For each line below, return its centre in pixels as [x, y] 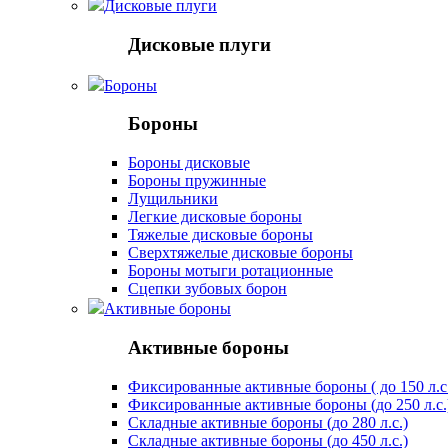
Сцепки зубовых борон [207, 289]
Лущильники [173, 199]
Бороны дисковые [189, 163]
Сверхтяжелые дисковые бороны [240, 253]
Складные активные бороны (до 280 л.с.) [268, 422]
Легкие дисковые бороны [215, 217]
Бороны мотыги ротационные [230, 271]
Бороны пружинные [197, 181]
